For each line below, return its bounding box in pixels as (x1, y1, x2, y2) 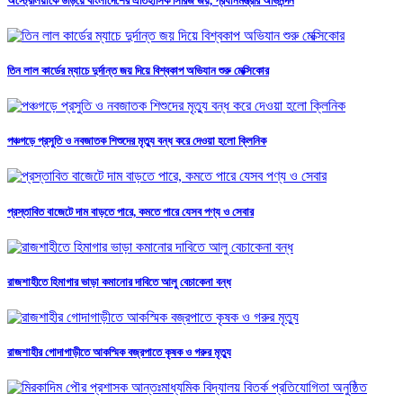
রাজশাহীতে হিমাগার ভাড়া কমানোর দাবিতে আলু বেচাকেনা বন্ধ (7, 274, 231, 289)
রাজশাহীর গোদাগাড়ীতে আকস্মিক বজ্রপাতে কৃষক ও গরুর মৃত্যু (7, 345, 231, 360)
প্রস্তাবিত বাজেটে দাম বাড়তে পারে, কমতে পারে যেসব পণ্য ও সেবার (7, 204, 254, 219)
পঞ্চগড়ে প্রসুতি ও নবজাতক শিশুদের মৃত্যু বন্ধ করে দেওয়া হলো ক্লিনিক (7, 134, 266, 148)
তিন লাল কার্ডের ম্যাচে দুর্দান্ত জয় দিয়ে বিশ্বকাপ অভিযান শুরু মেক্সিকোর (7, 63, 269, 77)
